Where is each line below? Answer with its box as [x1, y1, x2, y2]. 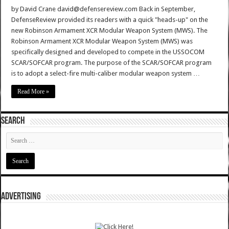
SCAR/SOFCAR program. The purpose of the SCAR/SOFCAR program [11, 59, 212, 67]
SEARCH [1, 116, 26, 127]
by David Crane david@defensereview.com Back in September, [11, 5, 196, 13]
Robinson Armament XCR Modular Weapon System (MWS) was [11, 37, 193, 45]
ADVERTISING [1, 192, 41, 202]
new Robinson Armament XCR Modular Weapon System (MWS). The [11, 27, 208, 35]
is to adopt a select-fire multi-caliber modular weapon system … [11, 70, 200, 78]
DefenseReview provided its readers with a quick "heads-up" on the [11, 16, 209, 24]
